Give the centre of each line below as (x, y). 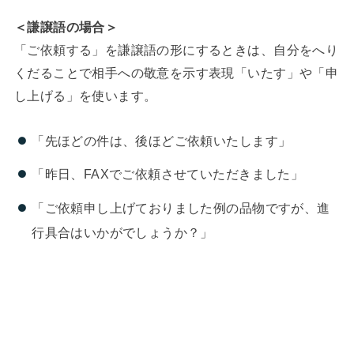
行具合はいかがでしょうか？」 (122, 232)
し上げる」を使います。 (85, 96)
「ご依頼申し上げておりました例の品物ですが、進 (181, 207)
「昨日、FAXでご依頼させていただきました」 (168, 174)
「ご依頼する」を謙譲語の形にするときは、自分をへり (176, 50)
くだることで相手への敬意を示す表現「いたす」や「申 (176, 73)
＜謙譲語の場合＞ (66, 27)
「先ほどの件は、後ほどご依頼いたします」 (162, 140)
